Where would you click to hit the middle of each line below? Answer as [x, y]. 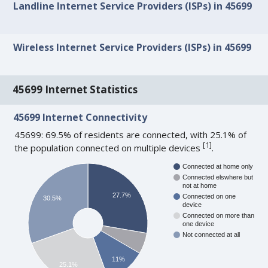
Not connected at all [211, 235]
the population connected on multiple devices [109, 148]
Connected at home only [218, 167]
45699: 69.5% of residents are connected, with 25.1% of [131, 135]
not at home [200, 186]
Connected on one [209, 197]
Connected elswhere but [218, 177]
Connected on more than [219, 216]
